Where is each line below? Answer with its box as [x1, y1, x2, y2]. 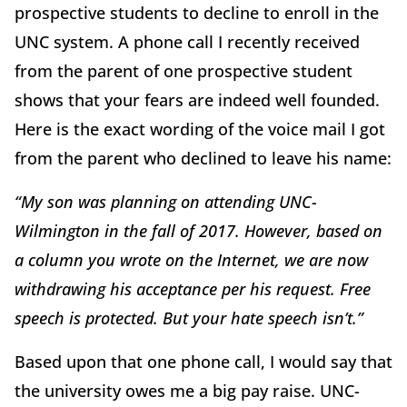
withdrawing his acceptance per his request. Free [15, 278, 371, 301]
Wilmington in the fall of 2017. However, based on [15, 220, 382, 243]
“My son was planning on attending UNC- [15, 191, 317, 213]
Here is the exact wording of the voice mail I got [15, 118, 385, 141]
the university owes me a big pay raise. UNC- [15, 380, 360, 402]
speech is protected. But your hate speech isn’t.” [15, 307, 363, 330]
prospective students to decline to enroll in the [15, 2, 379, 25]
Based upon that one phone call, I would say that [15, 351, 392, 373]
